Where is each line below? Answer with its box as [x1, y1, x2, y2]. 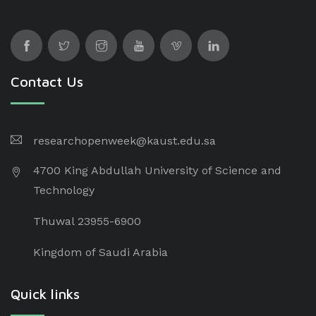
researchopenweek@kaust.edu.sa [33, 134, 216, 147]
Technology [33, 183, 95, 197]
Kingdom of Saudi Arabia [33, 245, 168, 259]
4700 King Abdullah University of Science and [33, 164, 281, 177]
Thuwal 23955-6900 [33, 214, 141, 228]
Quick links [11, 286, 80, 302]
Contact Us [11, 73, 83, 90]
